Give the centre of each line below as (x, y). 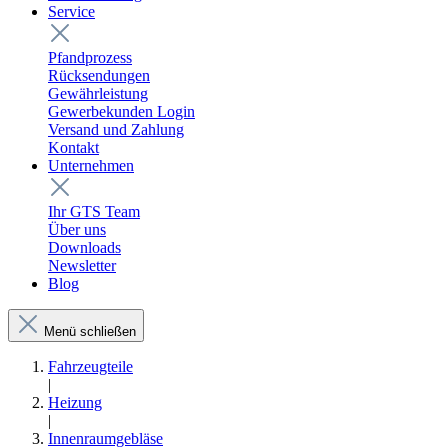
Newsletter (82, 265)
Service (71, 11)
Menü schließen (90, 331)
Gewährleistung (98, 93)
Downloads (84, 247)
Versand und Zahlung (116, 129)
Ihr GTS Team (94, 211)
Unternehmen (91, 165)
